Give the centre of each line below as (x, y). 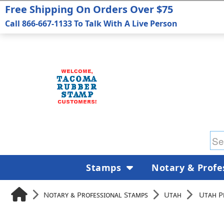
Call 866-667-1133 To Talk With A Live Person (91, 23)
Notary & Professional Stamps (96, 194)
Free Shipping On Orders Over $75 (89, 9)
